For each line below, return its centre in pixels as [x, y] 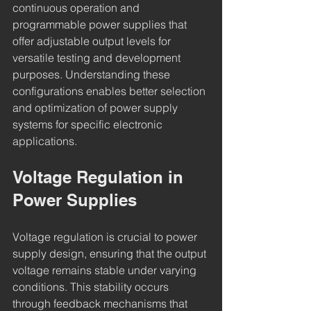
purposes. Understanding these [93, 75]
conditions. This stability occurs [92, 287]
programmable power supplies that [101, 25]
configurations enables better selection [110, 91]
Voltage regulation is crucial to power [106, 237]
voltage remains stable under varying [106, 270]
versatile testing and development [98, 58]
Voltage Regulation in [100, 177]
